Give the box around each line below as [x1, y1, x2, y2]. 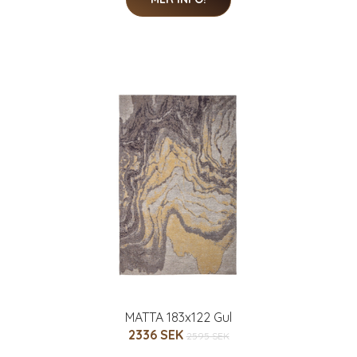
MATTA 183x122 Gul [125, 309, 232, 326]
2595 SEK [186, 330, 229, 343]
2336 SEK [127, 327, 186, 343]
